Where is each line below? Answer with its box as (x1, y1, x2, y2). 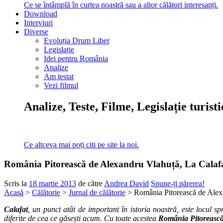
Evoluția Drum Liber (44, 37, 110, 46)
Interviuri (24, 19, 53, 28)
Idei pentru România (44, 55, 108, 64)
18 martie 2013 (29, 180, 76, 189)
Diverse (24, 28, 48, 37)
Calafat (4, 206, 28, 215)
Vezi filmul (44, 82, 78, 91)
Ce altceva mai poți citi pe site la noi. (24, 141, 139, 150)
